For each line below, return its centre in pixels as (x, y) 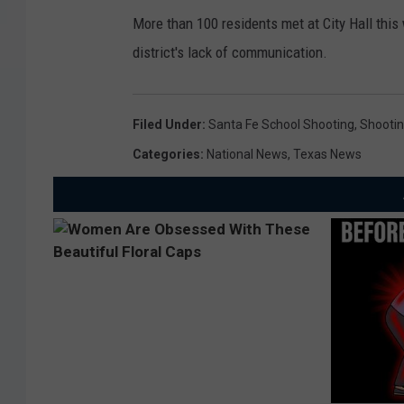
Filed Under (167, 125)
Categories (166, 155)
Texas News (327, 155)
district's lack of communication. (230, 53)
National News (247, 155)
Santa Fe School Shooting (281, 125)
